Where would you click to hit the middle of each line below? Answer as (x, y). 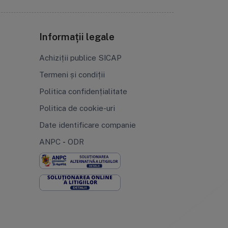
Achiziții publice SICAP (80, 57)
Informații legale (77, 36)
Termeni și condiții (72, 74)
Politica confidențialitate (83, 91)
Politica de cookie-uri (77, 108)
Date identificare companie (87, 124)
